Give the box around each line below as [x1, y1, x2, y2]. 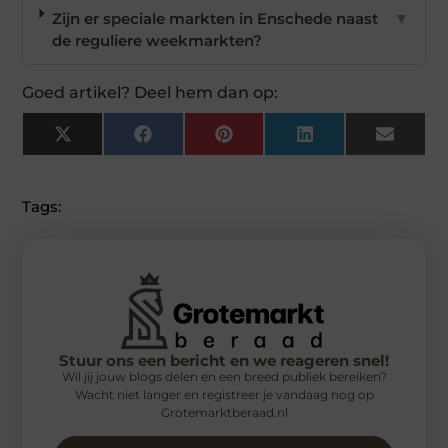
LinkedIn [312, 131, 380, 151]
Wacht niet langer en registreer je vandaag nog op [74, 386, 374, 402]
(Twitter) [70, 146, 135, 166]
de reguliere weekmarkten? [51, 31, 262, 51]
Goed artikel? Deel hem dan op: [22, 83, 279, 103]
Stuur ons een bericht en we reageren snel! [59, 350, 389, 370]
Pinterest [231, 131, 301, 151]
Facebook [150, 131, 228, 151]
